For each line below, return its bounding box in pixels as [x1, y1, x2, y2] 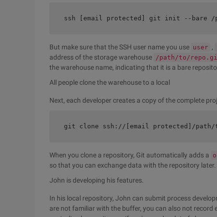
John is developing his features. [49, 176, 144, 184]
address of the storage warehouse [49, 53, 154, 61]
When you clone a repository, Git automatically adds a [49, 151, 211, 159]
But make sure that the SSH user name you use [49, 43, 191, 51]
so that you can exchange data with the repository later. [49, 161, 216, 169]
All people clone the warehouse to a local [49, 78, 170, 86]
